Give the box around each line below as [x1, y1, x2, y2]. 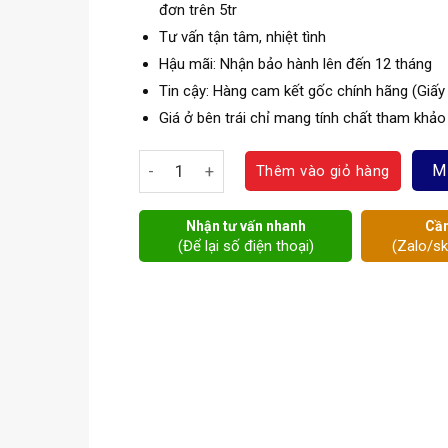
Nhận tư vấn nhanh [185, 217, 306, 234]
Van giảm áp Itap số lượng [138, 152, 321, 171]
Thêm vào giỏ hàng [255, 162, 390, 181]
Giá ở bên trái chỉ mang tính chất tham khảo [158, 109, 446, 127]
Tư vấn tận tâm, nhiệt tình [158, 28, 326, 46]
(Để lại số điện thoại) [177, 236, 314, 255]
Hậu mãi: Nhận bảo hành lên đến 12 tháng [158, 55, 432, 73]
